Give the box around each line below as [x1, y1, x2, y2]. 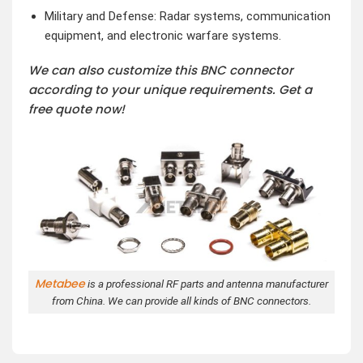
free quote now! [28, 100, 125, 118]
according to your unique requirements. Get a [28, 81, 312, 99]
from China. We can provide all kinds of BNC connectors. [52, 293, 311, 307]
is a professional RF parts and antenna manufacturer [85, 276, 328, 290]
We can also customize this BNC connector [28, 62, 293, 79]
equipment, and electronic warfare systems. [44, 28, 281, 43]
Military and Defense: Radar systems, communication [44, 8, 331, 23]
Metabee [35, 275, 85, 292]
